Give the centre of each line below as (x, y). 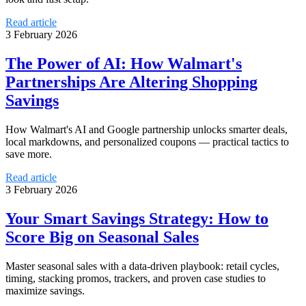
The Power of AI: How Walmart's (124, 63)
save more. (29, 154)
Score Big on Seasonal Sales (102, 237)
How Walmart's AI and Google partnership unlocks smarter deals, (147, 129)
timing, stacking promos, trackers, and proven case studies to (136, 278)
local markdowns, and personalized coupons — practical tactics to (147, 141)
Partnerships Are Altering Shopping (131, 82)
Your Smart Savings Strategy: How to (137, 218)
